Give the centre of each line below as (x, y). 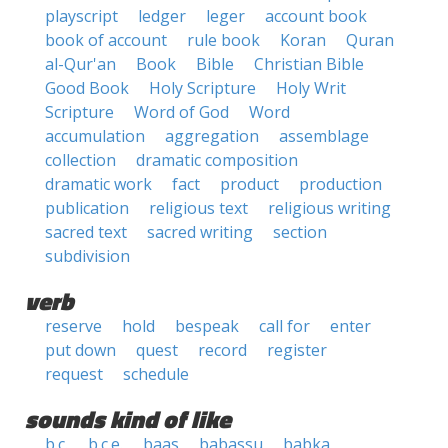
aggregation (212, 136)
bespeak (207, 326)
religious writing (329, 208)
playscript (81, 16)
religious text (198, 208)
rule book (223, 40)
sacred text (86, 232)
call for (284, 326)
